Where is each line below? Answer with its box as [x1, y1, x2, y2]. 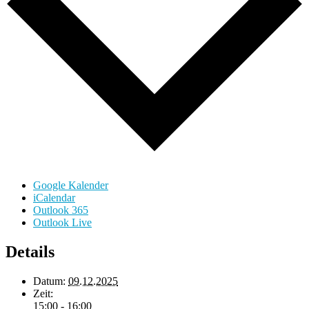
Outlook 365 [33, 204, 88, 217]
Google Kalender [33, 179, 108, 192]
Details [6, 243, 54, 261]
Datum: [33, 275, 66, 287]
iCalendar [33, 192, 75, 204]
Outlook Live [33, 217, 92, 229]
